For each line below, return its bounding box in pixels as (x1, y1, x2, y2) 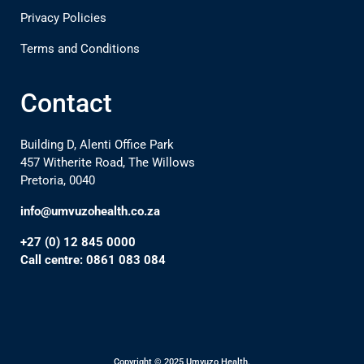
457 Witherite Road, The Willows (20, 154, 195, 170)
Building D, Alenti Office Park (20, 136, 174, 152)
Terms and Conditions (20, 41, 140, 56)
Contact (20, 87, 112, 119)
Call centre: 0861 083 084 (20, 252, 166, 267)
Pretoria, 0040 (20, 172, 95, 188)
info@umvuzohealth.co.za (20, 203, 160, 219)
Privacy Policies (20, 10, 106, 25)
